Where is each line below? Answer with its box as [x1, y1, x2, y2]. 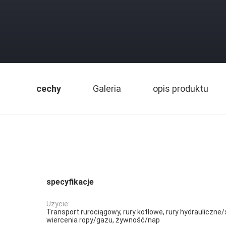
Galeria [93, 83, 121, 94]
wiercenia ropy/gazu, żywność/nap [46, 216, 160, 224]
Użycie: [46, 200, 70, 208]
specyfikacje [46, 177, 94, 187]
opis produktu [153, 83, 208, 94]
